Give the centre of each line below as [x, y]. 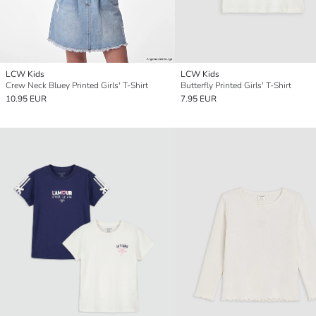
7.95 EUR [199, 99]
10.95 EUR [26, 99]
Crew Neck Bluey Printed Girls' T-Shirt [77, 86]
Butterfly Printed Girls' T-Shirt [236, 86]
